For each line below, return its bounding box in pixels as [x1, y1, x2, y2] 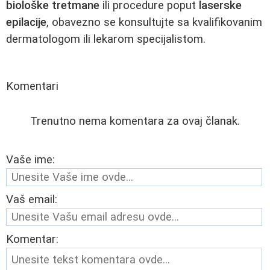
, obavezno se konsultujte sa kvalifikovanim [46, 15, 262, 29]
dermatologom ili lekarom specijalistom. [6, 32, 206, 46]
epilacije [6, 15, 46, 29]
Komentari [6, 79, 58, 93]
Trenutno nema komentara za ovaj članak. [30, 114, 240, 128]
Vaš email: [6, 192, 57, 206]
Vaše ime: [6, 152, 55, 166]
